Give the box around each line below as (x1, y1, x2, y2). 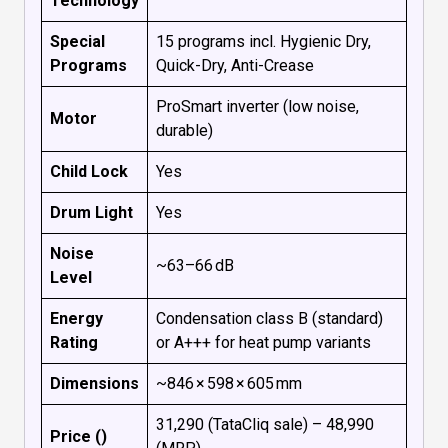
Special (50, 32, 105, 52)
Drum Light (50, 203, 133, 223)
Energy (50, 309, 103, 329)
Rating (50, 333, 98, 353)
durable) (156, 121, 213, 141)
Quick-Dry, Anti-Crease (156, 56, 314, 76)
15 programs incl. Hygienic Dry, (156, 32, 371, 52)
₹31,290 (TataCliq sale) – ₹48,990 (156, 415, 374, 435)
